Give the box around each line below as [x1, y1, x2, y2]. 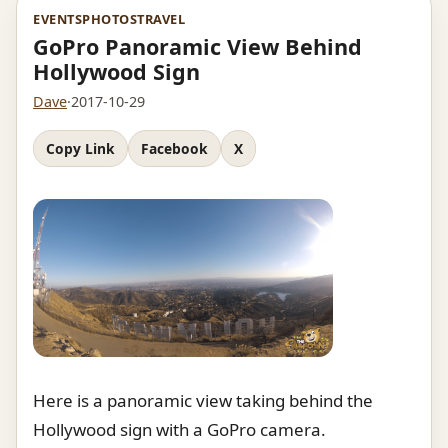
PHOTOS [82, 10, 138, 29]
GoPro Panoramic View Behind [33, 32, 362, 62]
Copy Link [46, 138, 115, 158]
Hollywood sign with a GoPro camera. [33, 418, 326, 442]
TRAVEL [137, 10, 186, 29]
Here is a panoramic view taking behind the [33, 389, 373, 413]
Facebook [141, 138, 208, 158]
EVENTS [33, 10, 83, 29]
